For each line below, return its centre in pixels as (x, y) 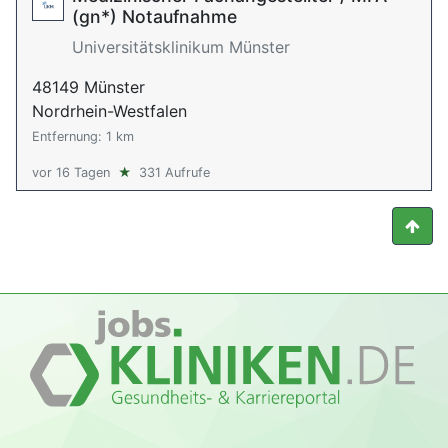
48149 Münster (88, 87)
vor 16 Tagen (71, 172)
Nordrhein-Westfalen (109, 111)
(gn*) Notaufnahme (154, 16)
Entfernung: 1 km (83, 136)
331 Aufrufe (174, 172)
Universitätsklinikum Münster (181, 47)
